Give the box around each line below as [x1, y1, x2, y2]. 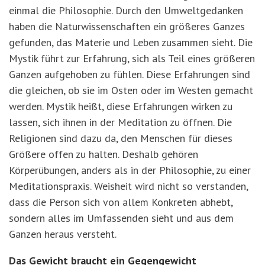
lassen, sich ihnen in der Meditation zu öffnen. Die [9, 115, 232, 130]
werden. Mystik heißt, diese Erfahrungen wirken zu [9, 99, 232, 114]
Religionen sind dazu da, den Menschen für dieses [9, 131, 232, 146]
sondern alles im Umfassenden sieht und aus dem [9, 211, 234, 225]
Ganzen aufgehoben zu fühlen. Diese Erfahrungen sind [9, 67, 250, 82]
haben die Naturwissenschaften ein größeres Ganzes [9, 20, 245, 34]
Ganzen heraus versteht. [9, 227, 122, 241]
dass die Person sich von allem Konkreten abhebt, [9, 195, 232, 209]
